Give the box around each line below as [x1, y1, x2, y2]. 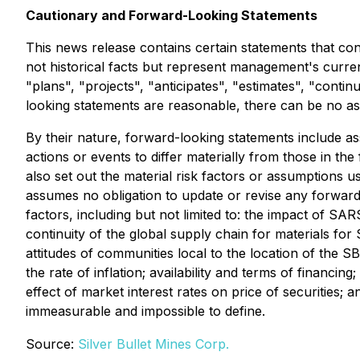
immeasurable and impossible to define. [26, 303, 265, 319]
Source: [26, 336, 78, 352]
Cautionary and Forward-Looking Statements [26, 7, 317, 23]
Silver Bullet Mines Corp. [78, 336, 229, 352]
